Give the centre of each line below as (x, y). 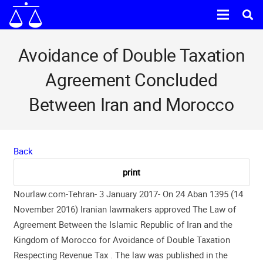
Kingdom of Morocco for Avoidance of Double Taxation (122, 239)
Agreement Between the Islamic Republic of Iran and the (123, 224)
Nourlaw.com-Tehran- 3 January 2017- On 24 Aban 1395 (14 (128, 193)
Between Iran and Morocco (131, 104)
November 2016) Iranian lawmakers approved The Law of (124, 209)
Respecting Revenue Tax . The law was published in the (120, 254)
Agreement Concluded (131, 79)
